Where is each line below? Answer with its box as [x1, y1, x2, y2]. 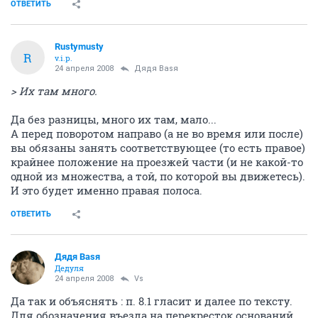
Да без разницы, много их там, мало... [11, 112, 216, 126]
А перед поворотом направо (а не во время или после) [11, 126, 303, 141]
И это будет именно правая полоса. [11, 183, 202, 197]
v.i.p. [55, 53, 72, 63]
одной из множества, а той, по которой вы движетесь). [11, 169, 305, 183]
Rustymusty [55, 41, 104, 52]
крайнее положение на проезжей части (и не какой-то [11, 155, 303, 169]
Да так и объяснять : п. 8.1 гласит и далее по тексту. [11, 294, 292, 308]
